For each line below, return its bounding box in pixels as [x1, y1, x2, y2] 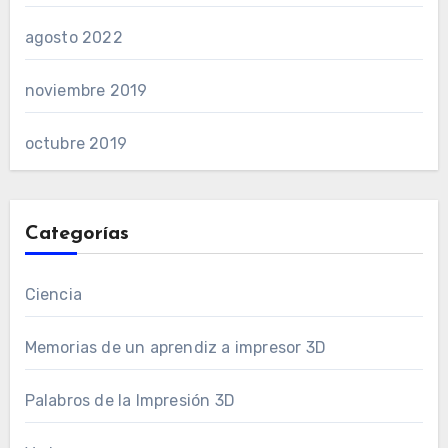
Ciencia [24, 284, 82, 304]
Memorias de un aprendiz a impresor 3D [24, 337, 326, 357]
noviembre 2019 [24, 80, 148, 100]
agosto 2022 [24, 27, 123, 47]
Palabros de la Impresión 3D [24, 390, 235, 410]
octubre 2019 [24, 133, 127, 153]
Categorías [24, 223, 129, 244]
